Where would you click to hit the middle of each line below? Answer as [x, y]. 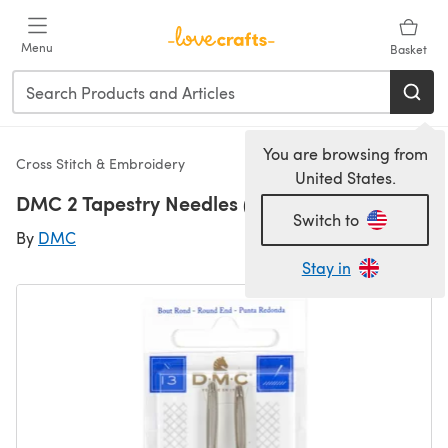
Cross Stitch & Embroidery [100, 163]
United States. [345, 177]
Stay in [326, 267]
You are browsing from [345, 153]
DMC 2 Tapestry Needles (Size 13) [168, 203]
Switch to [326, 219]
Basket [408, 49]
